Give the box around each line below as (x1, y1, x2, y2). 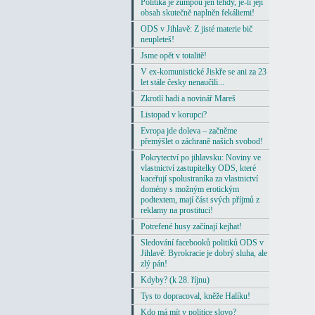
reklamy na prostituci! (141, 205, 213, 216)
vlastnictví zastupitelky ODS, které (141, 163, 256, 174)
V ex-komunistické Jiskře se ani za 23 (141, 67, 266, 77)
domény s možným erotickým (141, 184, 239, 195)
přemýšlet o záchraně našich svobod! (141, 136, 263, 147)
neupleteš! (141, 34, 174, 45)
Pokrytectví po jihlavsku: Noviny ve (141, 153, 261, 163)
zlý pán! (141, 259, 167, 269)
